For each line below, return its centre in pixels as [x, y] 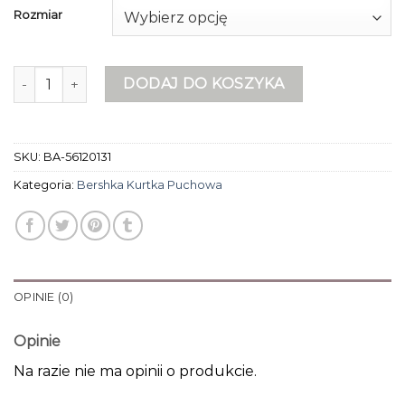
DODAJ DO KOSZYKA [204, 84]
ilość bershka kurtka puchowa [112, 75]
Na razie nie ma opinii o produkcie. [135, 372]
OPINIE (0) [44, 297]
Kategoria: [45, 185]
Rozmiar [38, 15]
